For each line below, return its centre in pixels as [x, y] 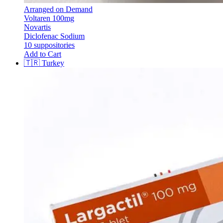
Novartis [37, 27]
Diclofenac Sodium [54, 36]
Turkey [53, 63]
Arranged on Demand [58, 9]
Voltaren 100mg [49, 18]
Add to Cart [43, 54]
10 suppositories [49, 45]
